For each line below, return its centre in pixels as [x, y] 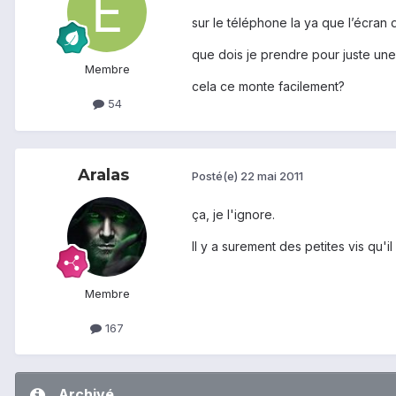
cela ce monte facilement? [268, 86]
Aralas [103, 175]
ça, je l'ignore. [233, 214]
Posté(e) [216, 176]
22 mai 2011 [272, 176]
